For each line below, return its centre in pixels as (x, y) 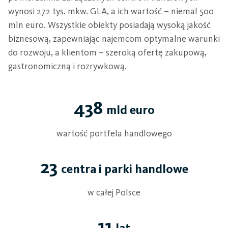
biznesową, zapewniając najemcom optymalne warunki (114, 39)
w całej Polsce (114, 192)
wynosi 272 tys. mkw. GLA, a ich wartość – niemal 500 (111, 11)
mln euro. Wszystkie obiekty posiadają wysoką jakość (109, 25)
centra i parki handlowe (124, 169)
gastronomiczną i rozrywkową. (67, 66)
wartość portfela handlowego (114, 133)
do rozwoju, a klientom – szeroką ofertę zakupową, (107, 52)
